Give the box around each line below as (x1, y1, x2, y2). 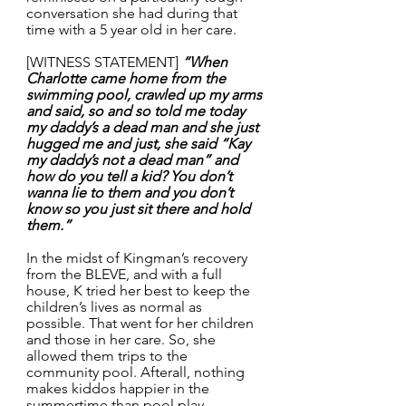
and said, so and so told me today (26, 102, 248, 121)
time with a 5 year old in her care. (26, 21, 237, 39)
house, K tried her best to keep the (26, 282, 254, 300)
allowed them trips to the (26, 347, 191, 365)
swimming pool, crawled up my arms (26, 86, 266, 104)
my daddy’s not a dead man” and (26, 151, 242, 169)
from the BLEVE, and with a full (26, 266, 226, 284)
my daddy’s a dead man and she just (26, 119, 262, 137)
